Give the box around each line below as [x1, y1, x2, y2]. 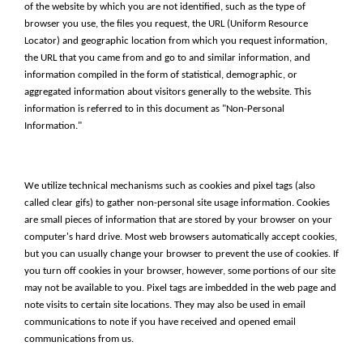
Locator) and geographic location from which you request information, [24, 36, 327, 46]
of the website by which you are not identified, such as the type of [24, 2, 305, 12]
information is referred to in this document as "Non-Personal [24, 104, 284, 114]
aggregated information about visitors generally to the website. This [24, 87, 311, 97]
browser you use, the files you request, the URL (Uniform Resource [24, 19, 308, 29]
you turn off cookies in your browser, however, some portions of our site [24, 266, 335, 276]
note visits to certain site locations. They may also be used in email [24, 300, 305, 310]
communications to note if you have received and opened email [24, 317, 296, 327]
